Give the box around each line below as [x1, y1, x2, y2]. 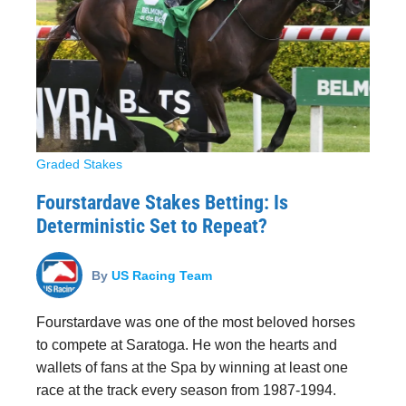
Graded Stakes [36, 157, 122, 171]
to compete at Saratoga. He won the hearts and [36, 337, 337, 353]
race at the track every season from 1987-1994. [36, 382, 336, 398]
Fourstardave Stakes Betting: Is [36, 191, 288, 214]
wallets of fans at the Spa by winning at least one [36, 360, 348, 375]
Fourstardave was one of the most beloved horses [36, 314, 355, 330]
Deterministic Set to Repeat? [36, 215, 267, 237]
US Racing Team [111, 267, 212, 282]
